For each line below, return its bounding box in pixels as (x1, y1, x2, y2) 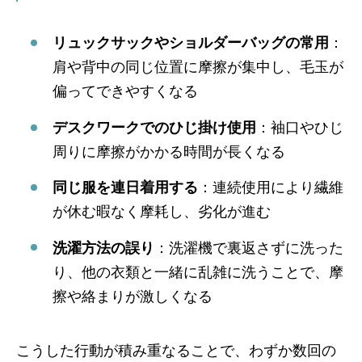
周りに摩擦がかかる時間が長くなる (53, 143, 285, 160)
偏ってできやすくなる (53, 83, 198, 100)
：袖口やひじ (256, 119, 343, 136)
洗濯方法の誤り (53, 239, 154, 256)
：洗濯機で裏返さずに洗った (154, 239, 343, 256)
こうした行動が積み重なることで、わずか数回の (16, 342, 336, 359)
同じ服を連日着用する (53, 179, 198, 196)
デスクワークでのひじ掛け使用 (53, 119, 256, 136)
